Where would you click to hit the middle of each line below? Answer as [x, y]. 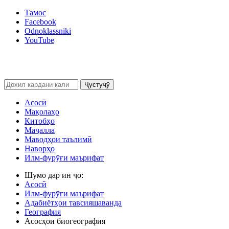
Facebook [40, 22]
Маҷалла [40, 130]
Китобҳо [40, 121]
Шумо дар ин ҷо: [56, 175]
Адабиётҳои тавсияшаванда [73, 202]
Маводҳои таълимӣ [58, 139]
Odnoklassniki [48, 31]
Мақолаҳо [42, 111]
